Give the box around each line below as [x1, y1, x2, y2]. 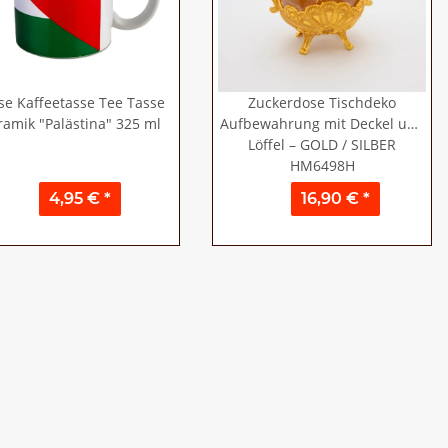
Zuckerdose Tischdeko [248, 93, 396, 112]
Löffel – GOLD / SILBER [248, 135, 396, 154]
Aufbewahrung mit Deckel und [219, 114, 425, 133]
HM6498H [289, 156, 355, 175]
